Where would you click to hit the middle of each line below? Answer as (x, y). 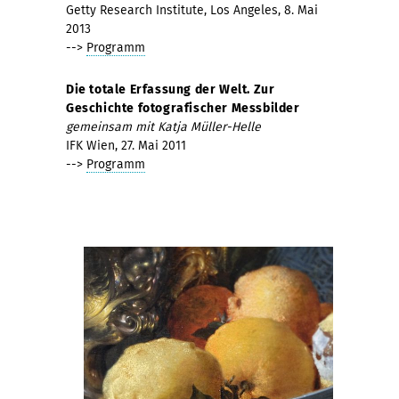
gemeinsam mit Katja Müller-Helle (163, 126)
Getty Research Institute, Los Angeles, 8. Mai (192, 10)
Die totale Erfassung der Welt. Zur (171, 89)
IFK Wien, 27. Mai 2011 (126, 145)
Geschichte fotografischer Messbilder (183, 108)
